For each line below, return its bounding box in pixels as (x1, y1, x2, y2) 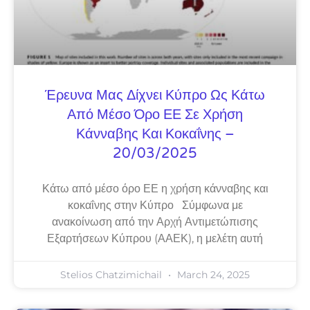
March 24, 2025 (174, 268, 250, 281)
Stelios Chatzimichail (60, 268, 165, 281)
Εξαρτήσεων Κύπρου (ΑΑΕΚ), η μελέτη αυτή (47, 231, 263, 245)
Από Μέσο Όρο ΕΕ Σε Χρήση (67, 106, 243, 123)
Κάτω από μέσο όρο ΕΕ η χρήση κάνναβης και (42, 181, 268, 195)
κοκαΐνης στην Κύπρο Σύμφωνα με (67, 198, 243, 212)
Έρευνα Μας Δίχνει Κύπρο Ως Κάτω (45, 86, 265, 104)
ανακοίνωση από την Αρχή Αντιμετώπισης (52, 215, 258, 228)
